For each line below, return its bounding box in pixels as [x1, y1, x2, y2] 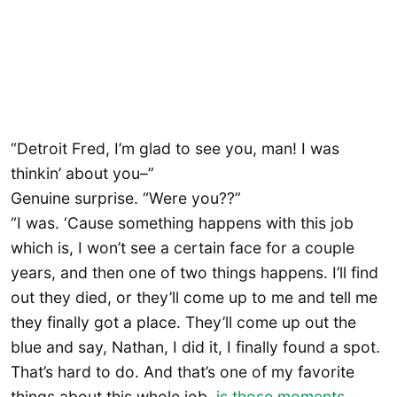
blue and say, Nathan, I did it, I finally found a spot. [11, 338, 380, 357]
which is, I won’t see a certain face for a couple [11, 238, 354, 258]
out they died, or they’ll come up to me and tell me [11, 288, 378, 307]
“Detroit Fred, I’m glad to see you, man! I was [11, 139, 339, 159]
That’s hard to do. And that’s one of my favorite [11, 362, 354, 382]
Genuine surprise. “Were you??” [11, 189, 241, 208]
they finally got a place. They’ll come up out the [11, 313, 356, 332]
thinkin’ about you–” [11, 164, 154, 183]
